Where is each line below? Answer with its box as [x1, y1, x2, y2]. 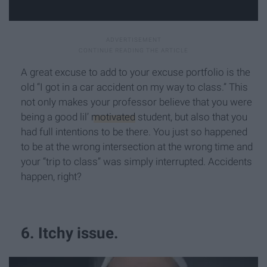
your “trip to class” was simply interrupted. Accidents [21, 155, 252, 167]
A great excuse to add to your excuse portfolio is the [21, 66, 250, 78]
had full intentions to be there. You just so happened [21, 125, 247, 138]
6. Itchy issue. [21, 224, 119, 243]
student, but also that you [135, 110, 247, 123]
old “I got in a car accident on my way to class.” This [21, 80, 248, 93]
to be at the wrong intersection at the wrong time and [21, 140, 253, 153]
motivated [91, 110, 135, 123]
